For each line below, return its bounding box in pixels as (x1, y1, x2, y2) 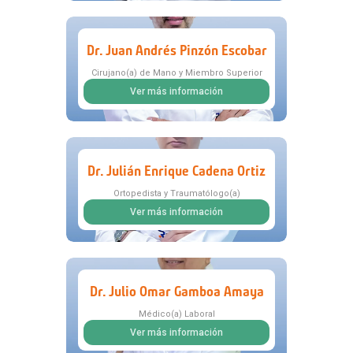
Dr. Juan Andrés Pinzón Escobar (86, 41, 267, 59)
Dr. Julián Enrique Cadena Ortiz (87, 162, 266, 180)
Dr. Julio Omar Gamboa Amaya (89, 282, 264, 300)
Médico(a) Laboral (138, 309, 215, 320)
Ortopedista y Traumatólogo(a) (113, 188, 240, 199)
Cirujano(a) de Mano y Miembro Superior (91, 68, 262, 79)
